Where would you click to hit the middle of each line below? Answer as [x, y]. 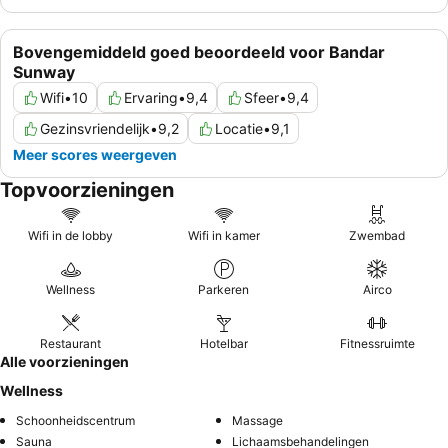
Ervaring [151, 98]
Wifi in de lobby [71, 236]
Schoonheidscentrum [75, 421]
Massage [257, 421]
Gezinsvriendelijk [95, 129]
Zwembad [377, 236]
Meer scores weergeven [95, 155]
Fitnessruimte [377, 344]
